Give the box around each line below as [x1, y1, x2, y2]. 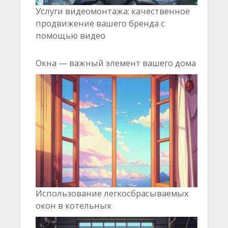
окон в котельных [36, 199, 111, 211]
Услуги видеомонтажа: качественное [36, 5, 190, 17]
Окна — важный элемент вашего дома [36, 56, 196, 69]
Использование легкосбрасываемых [36, 187, 189, 199]
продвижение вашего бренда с [36, 17, 165, 29]
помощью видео [36, 29, 105, 41]
